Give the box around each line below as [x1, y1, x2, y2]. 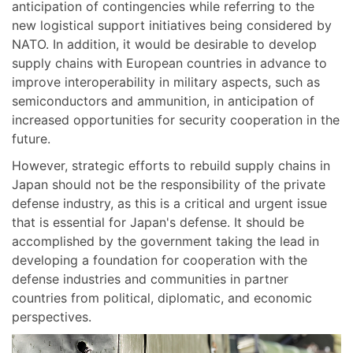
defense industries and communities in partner [12, 271, 288, 288]
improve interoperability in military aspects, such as [12, 74, 320, 91]
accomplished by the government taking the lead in [12, 233, 319, 250]
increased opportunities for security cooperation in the [12, 112, 340, 128]
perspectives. [12, 309, 91, 325]
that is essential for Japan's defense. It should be [12, 214, 304, 231]
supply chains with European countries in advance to [12, 55, 327, 72]
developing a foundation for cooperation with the [12, 252, 307, 269]
